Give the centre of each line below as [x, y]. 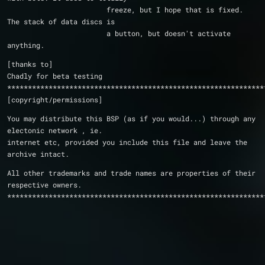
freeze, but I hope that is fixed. [57, 9]
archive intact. [38, 154]
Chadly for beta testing [55, 76]
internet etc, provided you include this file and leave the [127, 142]
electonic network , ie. [55, 130]
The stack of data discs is [61, 21]
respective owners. [44, 185]
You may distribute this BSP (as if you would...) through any [131, 118]
